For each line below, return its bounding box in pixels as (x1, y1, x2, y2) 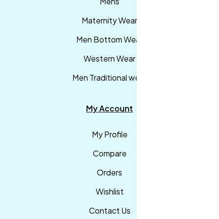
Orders (97, 167, 122, 178)
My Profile (91, 129, 128, 140)
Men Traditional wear (72, 72, 147, 83)
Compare (92, 148, 127, 159)
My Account (86, 103, 133, 114)
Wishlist (95, 186, 124, 197)
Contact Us (88, 205, 131, 216)
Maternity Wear (82, 15, 137, 26)
